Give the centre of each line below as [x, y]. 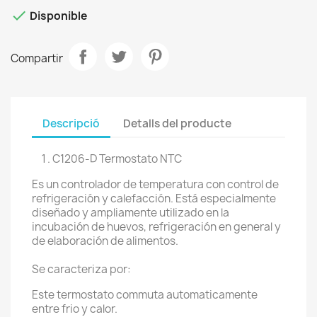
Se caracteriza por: [81, 269]
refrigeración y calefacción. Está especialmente [154, 198]
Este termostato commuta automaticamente [145, 295]
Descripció [71, 123]
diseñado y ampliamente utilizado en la [131, 213]
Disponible [57, 16]
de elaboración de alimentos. [105, 241]
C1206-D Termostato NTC [117, 159]
